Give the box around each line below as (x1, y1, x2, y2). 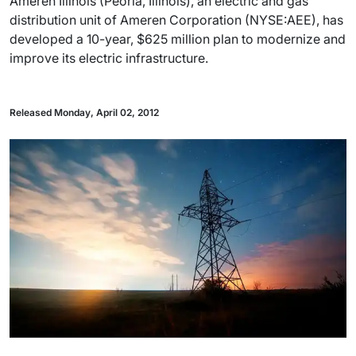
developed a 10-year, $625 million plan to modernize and (10, 31, 346, 47)
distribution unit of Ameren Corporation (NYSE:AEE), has (10, 12, 343, 28)
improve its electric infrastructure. (10, 50, 208, 66)
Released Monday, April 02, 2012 (10, 106, 159, 118)
